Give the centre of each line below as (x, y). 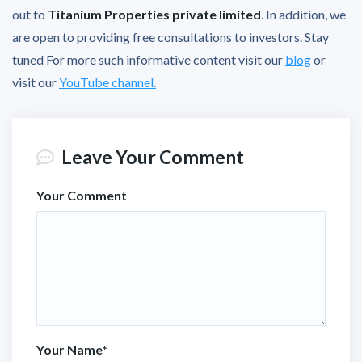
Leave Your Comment (151, 156)
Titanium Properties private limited (154, 14)
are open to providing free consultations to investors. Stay (170, 36)
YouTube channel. (107, 82)
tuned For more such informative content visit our (149, 59)
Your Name (69, 349)
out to (30, 14)
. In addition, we (303, 14)
